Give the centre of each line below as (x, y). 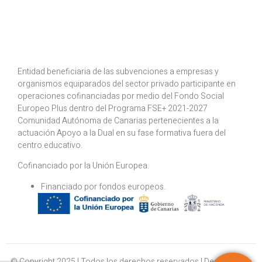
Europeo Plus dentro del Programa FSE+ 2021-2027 (113, 109)
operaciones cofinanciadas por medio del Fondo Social (121, 96)
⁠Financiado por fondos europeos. (103, 187)
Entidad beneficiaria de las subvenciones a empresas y (118, 72)
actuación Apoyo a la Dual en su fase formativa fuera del (122, 133)
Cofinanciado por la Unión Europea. (83, 166)
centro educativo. (50, 146)
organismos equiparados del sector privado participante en (127, 84)
